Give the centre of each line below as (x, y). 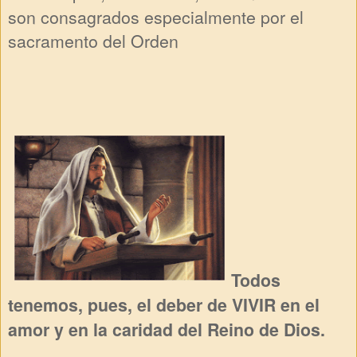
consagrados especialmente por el (172, 17)
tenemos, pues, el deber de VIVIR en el (164, 305)
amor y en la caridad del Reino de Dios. (167, 330)
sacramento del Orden (93, 41)
